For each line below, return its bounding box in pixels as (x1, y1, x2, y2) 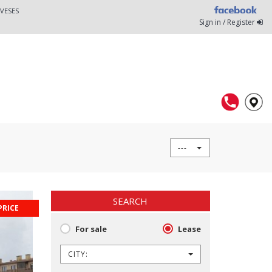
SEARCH (113, 195, 148, 207)
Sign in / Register (199, 17, 257, 27)
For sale (75, 223, 107, 235)
